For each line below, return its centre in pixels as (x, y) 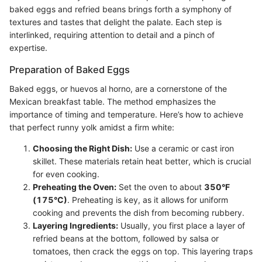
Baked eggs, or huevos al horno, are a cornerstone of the (118, 88)
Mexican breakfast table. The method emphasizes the (113, 101)
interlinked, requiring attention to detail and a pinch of (112, 35)
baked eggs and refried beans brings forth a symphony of (120, 9)
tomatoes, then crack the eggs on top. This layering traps (143, 251)
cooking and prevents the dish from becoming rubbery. (139, 212)
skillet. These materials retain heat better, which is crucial (142, 161)
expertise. (28, 48)
